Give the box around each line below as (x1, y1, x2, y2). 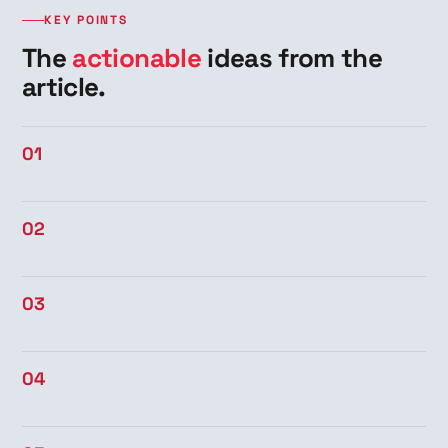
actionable (72, 40, 201, 75)
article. (22, 69, 106, 104)
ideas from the (200, 40, 383, 75)
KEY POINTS (44, 11, 129, 28)
